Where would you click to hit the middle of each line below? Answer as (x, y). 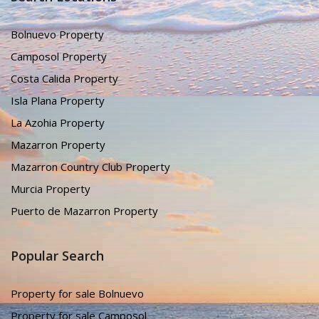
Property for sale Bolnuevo (77, 294)
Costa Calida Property (64, 79)
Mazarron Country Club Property (90, 167)
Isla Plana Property (58, 101)
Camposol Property (59, 57)
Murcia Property (51, 189)
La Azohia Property (58, 123)
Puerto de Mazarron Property (84, 211)
